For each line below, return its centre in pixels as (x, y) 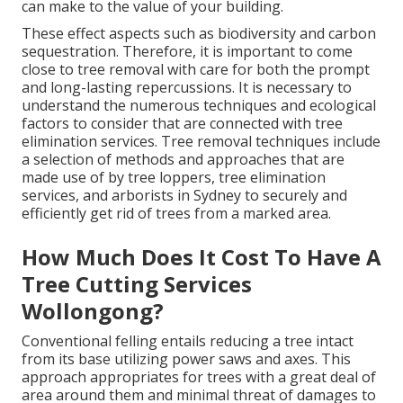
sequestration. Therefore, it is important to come (187, 51)
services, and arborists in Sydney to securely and (184, 195)
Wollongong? (93, 310)
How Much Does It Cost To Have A (201, 256)
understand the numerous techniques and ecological (199, 105)
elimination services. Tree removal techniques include (201, 141)
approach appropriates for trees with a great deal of (199, 376)
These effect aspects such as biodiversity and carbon (199, 33)
